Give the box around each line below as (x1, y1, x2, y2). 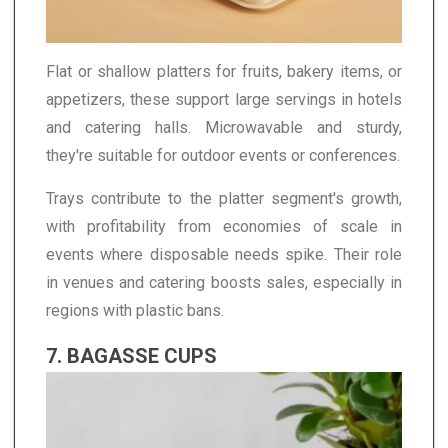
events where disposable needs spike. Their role (46, 244, 402, 264)
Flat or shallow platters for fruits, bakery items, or (46, 61, 402, 81)
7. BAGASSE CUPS (46, 343, 217, 368)
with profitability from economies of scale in (46, 216, 402, 236)
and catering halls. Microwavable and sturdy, (46, 117, 402, 137)
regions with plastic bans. (46, 300, 224, 320)
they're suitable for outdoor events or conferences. (46, 145, 400, 165)
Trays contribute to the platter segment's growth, (46, 188, 402, 208)
